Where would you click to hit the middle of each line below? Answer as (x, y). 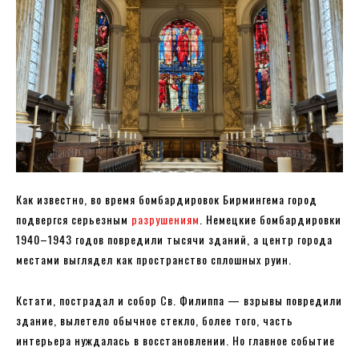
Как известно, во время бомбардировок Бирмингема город (167, 199)
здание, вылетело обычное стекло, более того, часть (155, 320)
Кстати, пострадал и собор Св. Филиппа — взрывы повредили (179, 300)
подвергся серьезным (74, 219)
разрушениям (165, 219)
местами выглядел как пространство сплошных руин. (154, 259)
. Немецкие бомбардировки (270, 219)
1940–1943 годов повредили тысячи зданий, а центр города (174, 239)
